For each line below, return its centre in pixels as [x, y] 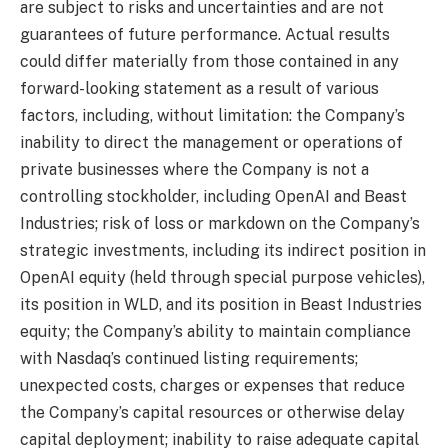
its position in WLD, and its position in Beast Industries [221, 304]
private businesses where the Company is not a [194, 169]
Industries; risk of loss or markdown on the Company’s [220, 223]
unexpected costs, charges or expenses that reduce [212, 385]
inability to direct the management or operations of [211, 142]
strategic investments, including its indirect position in [223, 250]
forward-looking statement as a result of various [199, 88]
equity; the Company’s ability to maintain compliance [215, 331]
